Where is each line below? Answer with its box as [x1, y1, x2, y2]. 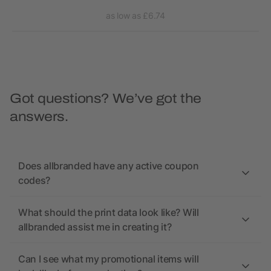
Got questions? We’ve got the [10, 91, 201, 106]
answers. [10, 109, 68, 125]
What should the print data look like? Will [18, 206, 199, 219]
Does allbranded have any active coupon [18, 160, 199, 172]
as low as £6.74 [106, 10, 165, 21]
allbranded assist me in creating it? [18, 221, 172, 233]
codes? [18, 174, 51, 187]
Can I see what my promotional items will [18, 253, 199, 266]
